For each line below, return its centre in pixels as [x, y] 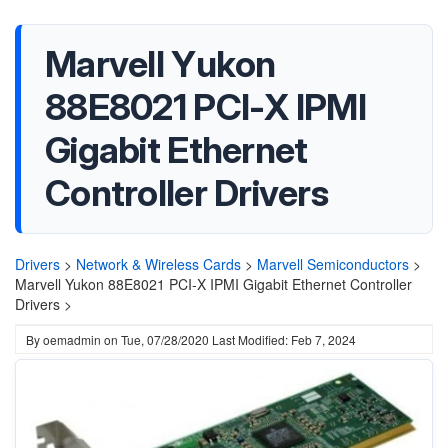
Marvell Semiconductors [333, 264]
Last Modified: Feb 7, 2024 [284, 339]
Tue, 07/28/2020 [165, 339]
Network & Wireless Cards [158, 264]
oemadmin [72, 339]
